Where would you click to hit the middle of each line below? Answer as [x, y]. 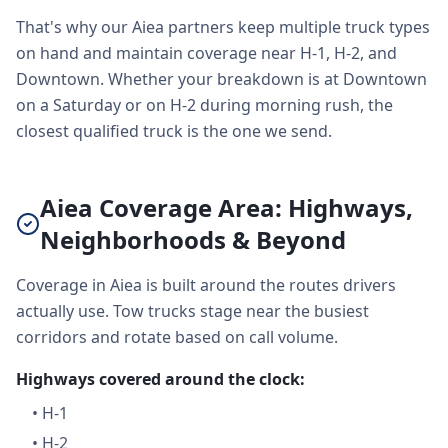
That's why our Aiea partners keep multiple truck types [223, 27]
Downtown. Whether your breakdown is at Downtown [221, 79]
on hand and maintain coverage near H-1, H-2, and [206, 53]
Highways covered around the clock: [160, 379]
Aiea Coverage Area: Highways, [226, 207]
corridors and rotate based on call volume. [177, 337]
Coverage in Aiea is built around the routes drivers [206, 285]
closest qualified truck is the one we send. [174, 131]
